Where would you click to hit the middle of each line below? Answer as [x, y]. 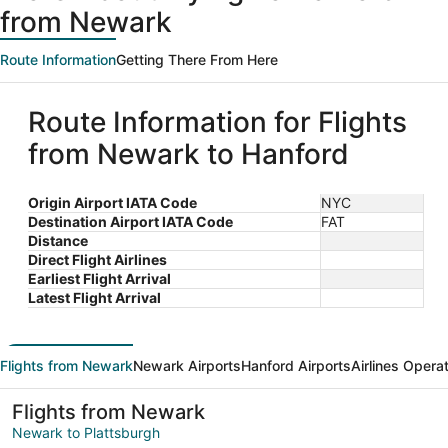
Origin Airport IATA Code [112, 203]
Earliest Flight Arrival [99, 279]
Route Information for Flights [217, 122]
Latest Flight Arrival [94, 298]
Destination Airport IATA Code [130, 222]
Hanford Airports [296, 366]
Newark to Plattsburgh [86, 433]
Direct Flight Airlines [97, 260]
